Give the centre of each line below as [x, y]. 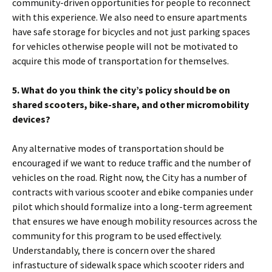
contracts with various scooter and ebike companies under [133, 192]
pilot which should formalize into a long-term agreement [132, 206]
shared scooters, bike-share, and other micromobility [131, 104]
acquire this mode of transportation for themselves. [121, 61]
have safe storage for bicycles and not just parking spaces [131, 32]
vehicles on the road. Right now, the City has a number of [130, 177]
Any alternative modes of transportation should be [118, 148]
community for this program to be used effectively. [117, 236]
